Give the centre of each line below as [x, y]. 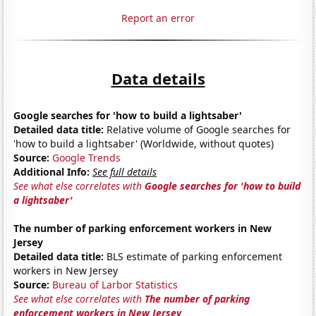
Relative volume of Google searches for [197, 129]
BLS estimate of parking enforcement [193, 256]
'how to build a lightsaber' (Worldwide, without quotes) [144, 143]
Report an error [158, 18]
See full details [125, 171]
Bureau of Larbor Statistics [115, 284]
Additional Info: [52, 171]
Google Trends [87, 157]
